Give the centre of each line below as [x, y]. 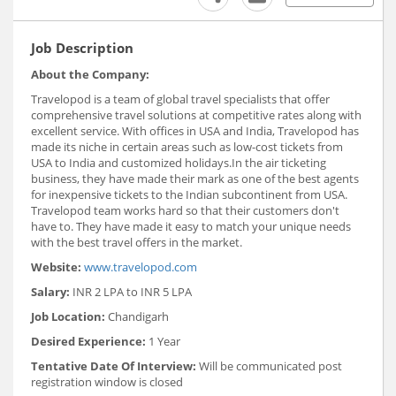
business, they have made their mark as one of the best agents [195, 179]
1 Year [163, 342]
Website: [56, 267]
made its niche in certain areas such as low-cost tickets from [187, 147]
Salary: [50, 292]
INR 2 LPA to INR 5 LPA [131, 292]
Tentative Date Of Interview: [114, 366]
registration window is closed [107, 382]
